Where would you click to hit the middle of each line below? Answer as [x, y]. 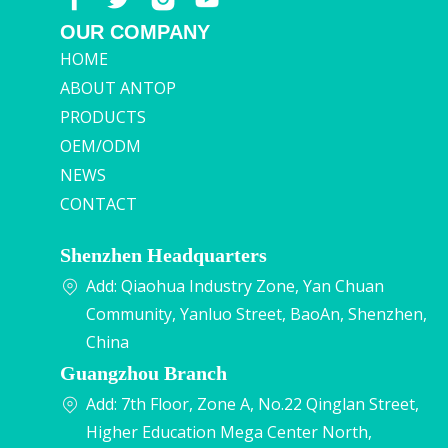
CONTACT [98, 203]
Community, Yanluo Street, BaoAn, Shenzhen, [256, 313]
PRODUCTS [103, 116]
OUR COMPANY [135, 31]
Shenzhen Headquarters [163, 254]
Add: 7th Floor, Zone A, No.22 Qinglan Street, [252, 403]
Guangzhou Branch [143, 372]
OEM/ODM [100, 145]
